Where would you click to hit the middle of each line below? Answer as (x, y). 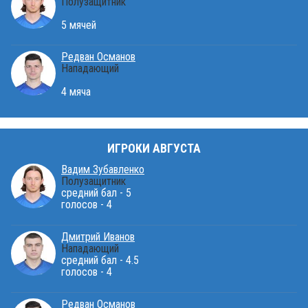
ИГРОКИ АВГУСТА (154, 149)
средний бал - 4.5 (100, 260)
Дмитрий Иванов (98, 236)
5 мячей (79, 25)
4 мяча (76, 92)
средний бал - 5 (96, 192)
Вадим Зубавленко (103, 169)
